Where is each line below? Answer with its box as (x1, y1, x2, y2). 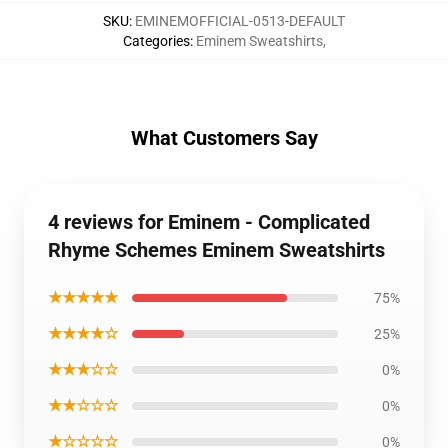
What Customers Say (130, 126, 318, 150)
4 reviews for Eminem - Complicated (48, 210, 370, 234)
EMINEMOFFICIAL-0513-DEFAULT (135, 13, 345, 29)
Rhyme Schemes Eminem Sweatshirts (48, 238, 385, 262)
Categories (122, 33, 190, 49)
